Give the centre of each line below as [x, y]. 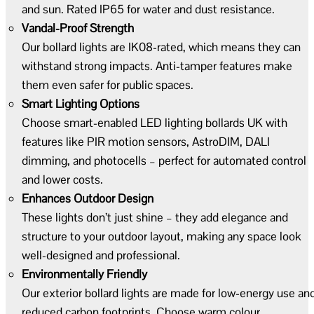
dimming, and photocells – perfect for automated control [164, 160]
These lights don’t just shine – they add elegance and [155, 217]
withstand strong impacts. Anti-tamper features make [157, 66]
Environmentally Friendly [84, 274]
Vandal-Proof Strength [78, 28]
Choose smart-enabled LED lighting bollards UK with [155, 122]
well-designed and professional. [101, 255]
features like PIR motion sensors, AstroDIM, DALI [146, 141]
